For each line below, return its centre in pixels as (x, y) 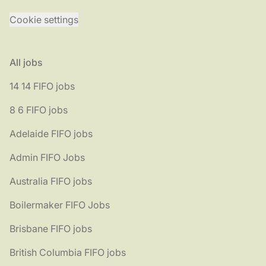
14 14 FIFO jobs (42, 86)
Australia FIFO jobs (51, 181)
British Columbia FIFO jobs (68, 253)
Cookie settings (44, 20)
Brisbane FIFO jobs (51, 229)
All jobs (26, 63)
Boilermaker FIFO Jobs (60, 205)
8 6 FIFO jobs (39, 110)
